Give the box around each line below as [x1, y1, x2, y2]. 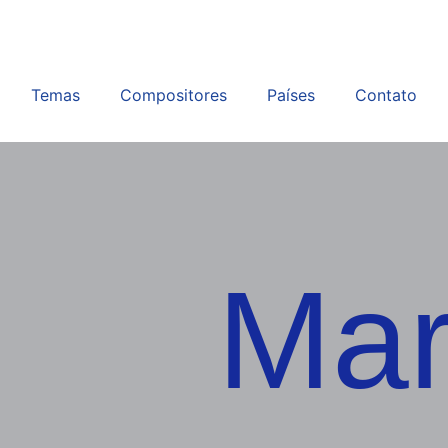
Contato [355, 85, 417, 105]
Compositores [120, 85, 227, 105]
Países [267, 85, 315, 105]
